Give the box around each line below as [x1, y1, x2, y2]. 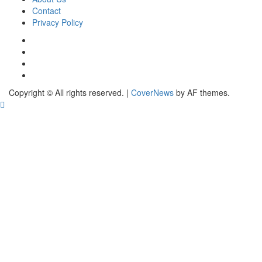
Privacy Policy [32, 16, 83, 29]
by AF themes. [174, 87, 230, 99]
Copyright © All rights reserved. [9, 87, 126, 99]
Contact [32, 5, 61, 17]
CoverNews [131, 87, 174, 99]
